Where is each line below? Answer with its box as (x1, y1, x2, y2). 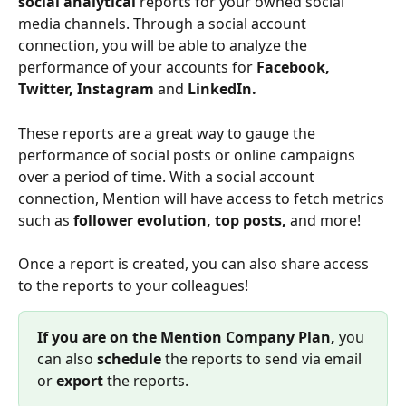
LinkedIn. (188, 79, 256, 100)
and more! (290, 209, 364, 230)
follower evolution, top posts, (73, 209, 290, 230)
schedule (97, 349, 165, 370)
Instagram (77, 79, 158, 100)
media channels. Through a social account (18, 14, 310, 34)
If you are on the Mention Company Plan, (37, 327, 339, 348)
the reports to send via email (165, 349, 365, 370)
